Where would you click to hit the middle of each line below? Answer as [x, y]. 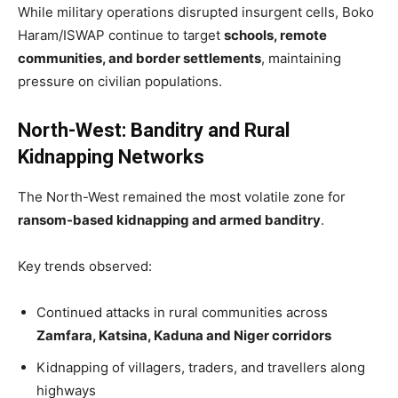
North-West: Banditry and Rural [154, 130]
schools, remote [275, 35]
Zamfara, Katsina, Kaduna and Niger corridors [184, 335]
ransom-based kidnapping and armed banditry [169, 219]
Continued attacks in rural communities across [182, 312]
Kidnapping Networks [111, 156]
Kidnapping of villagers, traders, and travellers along [201, 367]
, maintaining [301, 58]
